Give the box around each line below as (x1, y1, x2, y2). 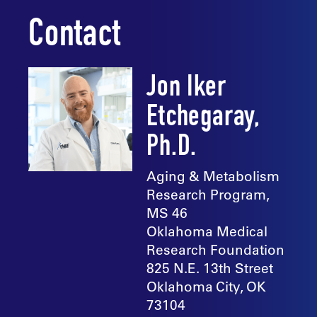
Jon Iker (146, 74, 226, 105)
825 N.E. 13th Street (146, 260, 274, 277)
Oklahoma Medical (146, 223, 268, 241)
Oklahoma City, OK (146, 278, 267, 296)
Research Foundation (146, 241, 285, 259)
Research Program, (146, 186, 270, 204)
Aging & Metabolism (146, 168, 280, 185)
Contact (28, 18, 121, 57)
